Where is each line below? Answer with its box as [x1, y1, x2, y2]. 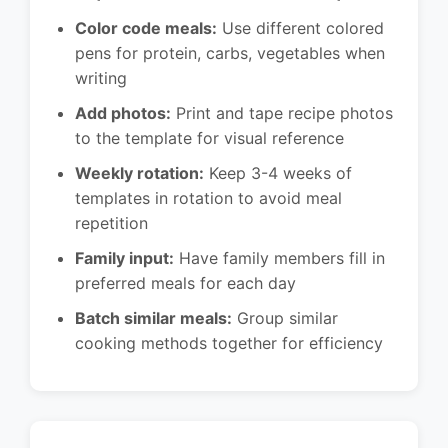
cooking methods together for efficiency [75, 333, 383, 354]
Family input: [75, 248, 174, 269]
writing [75, 68, 127, 89]
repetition [75, 213, 148, 234]
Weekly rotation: [75, 163, 204, 184]
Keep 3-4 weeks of [204, 163, 352, 184]
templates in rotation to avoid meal [75, 188, 342, 209]
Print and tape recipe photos [171, 103, 393, 124]
